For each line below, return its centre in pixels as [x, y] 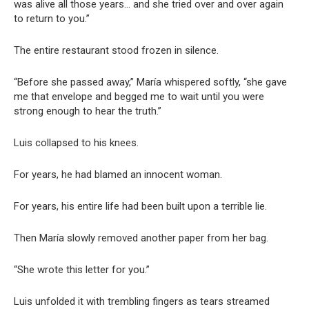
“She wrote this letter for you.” [82, 270]
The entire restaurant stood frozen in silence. [116, 51]
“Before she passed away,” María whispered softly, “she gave [150, 82]
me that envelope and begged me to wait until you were [139, 97]
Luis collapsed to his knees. [76, 143]
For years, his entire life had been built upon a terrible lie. [140, 207]
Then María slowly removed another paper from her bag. [141, 238]
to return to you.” [52, 19]
